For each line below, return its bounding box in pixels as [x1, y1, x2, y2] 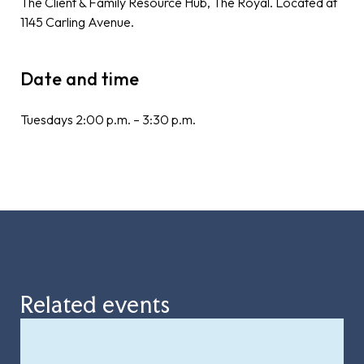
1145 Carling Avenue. [20, 14, 134, 30]
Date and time [20, 67, 140, 90]
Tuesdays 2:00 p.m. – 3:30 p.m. [20, 111, 196, 128]
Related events [20, 291, 171, 318]
